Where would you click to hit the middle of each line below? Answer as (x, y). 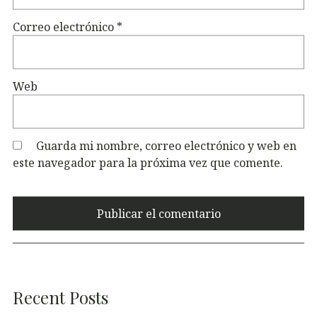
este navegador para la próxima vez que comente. (148, 163)
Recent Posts (60, 298)
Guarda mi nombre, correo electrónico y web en (166, 146)
